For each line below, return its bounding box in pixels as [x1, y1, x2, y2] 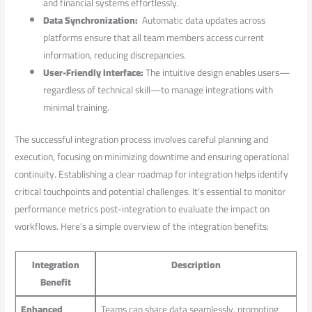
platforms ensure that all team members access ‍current [43, 29, 265, 47]
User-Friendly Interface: [43, 63, 144, 82]
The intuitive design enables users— [143, 63, 290, 82]
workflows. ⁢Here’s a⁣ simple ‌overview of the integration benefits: [15, 217, 270, 235]
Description [171, 255, 221, 274]
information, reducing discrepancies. [43, 46, 187, 65]
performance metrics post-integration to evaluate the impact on [15, 199, 270, 218]
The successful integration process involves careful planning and [15, 130, 269, 148]
